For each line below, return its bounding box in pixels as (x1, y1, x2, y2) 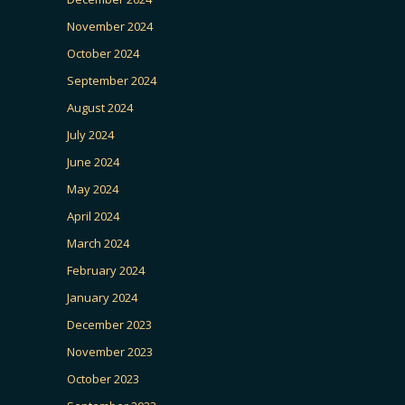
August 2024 (67, 99, 133, 116)
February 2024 (67, 262, 145, 278)
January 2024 (67, 289, 137, 306)
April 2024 (67, 208, 119, 224)
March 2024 (67, 235, 129, 251)
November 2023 (67, 344, 153, 360)
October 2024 (67, 45, 139, 61)
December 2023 (67, 316, 152, 333)
